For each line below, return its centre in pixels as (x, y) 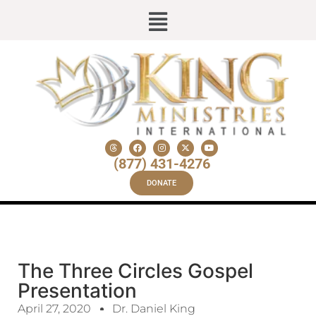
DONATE (162, 183)
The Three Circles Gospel (135, 271)
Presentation (77, 290)
